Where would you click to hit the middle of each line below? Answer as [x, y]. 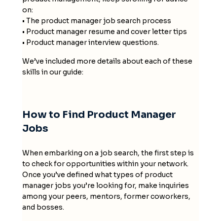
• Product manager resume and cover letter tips [104, 31]
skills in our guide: [53, 72]
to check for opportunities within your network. [105, 164]
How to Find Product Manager [99, 114]
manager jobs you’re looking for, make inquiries [105, 185]
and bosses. [43, 207]
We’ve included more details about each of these [107, 61]
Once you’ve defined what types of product [97, 174]
